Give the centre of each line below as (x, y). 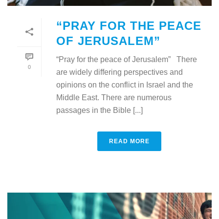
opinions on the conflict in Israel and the (125, 85)
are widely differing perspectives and (120, 72)
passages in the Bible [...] (99, 110)
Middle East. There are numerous (114, 97)
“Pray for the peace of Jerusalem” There (127, 59)
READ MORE (129, 141)
